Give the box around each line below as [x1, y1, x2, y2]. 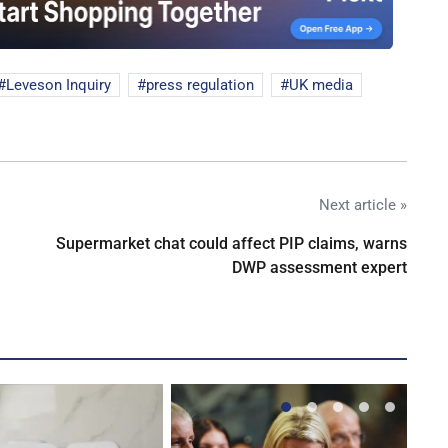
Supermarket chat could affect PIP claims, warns [56, 233, 407, 253]
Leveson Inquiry [6, 75, 111, 94]
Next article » [319, 195, 407, 214]
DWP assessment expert [232, 257, 407, 277]
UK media [289, 75, 353, 94]
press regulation [146, 75, 254, 94]
